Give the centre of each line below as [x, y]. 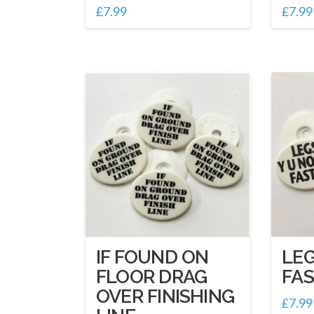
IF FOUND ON [152, 257]
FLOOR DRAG [152, 277]
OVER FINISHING [165, 296]
